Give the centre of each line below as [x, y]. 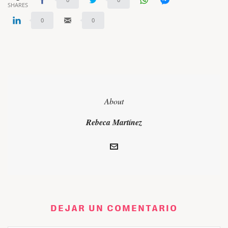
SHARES [18, 5]
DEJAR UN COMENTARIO [114, 209]
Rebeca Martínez [114, 122]
